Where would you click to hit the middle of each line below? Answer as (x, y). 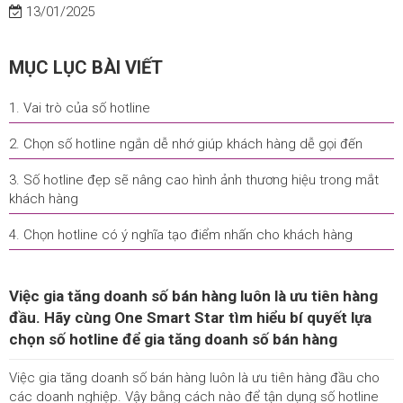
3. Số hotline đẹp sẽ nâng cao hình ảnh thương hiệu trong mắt (194, 180)
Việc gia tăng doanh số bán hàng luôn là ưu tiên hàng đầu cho (194, 378)
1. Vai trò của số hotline (80, 108)
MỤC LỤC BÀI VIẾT (86, 67)
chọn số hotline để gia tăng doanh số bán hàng (173, 339)
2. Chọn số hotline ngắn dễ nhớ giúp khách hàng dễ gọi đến (186, 144)
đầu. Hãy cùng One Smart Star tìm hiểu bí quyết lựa (190, 318)
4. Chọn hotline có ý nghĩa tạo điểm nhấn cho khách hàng (181, 235)
